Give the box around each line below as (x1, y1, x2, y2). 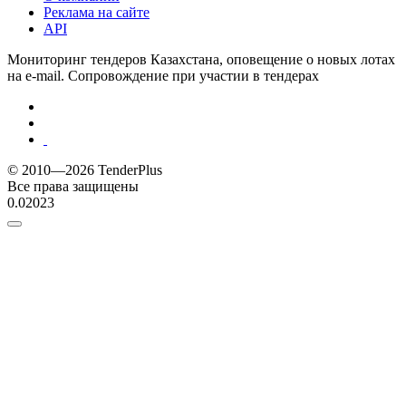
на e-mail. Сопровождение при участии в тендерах (7, 67, 319, 83)
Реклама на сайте (43, 4, 150, 20)
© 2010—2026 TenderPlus (7, 161, 162, 178)
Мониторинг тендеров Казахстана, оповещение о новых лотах (7, 51, 395, 67)
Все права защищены (7, 178, 139, 194)
